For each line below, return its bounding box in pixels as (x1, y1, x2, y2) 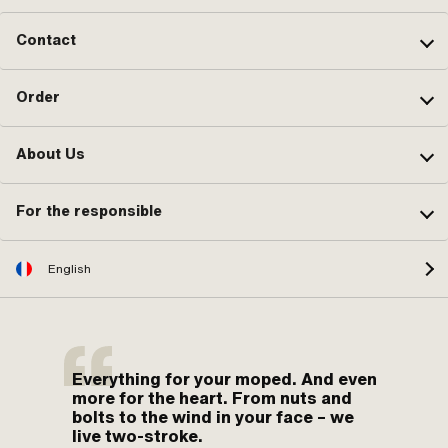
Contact (16, 30, 76, 51)
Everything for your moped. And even (72, 367, 377, 390)
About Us (16, 144, 85, 165)
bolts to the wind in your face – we (72, 405, 354, 428)
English (48, 260, 91, 277)
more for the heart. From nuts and (72, 386, 352, 409)
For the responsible (16, 201, 162, 222)
